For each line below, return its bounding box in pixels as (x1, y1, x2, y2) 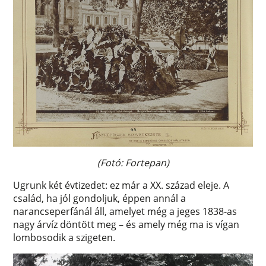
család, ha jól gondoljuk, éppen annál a (13, 191, 186, 205)
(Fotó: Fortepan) (97, 156, 169, 169)
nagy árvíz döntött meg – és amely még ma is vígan (13, 217, 240, 231)
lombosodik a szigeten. (13, 230, 116, 244)
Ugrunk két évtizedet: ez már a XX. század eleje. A (13, 178, 230, 192)
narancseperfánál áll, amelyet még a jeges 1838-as (13, 204, 237, 218)
